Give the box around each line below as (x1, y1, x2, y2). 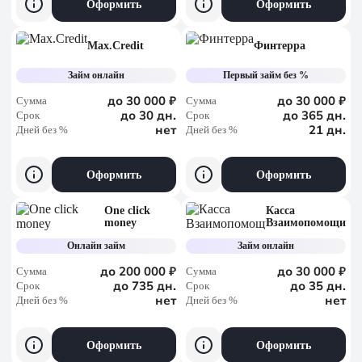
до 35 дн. (290, 278, 346, 294)
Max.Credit (87, 40, 144, 52)
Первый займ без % (223, 69, 309, 81)
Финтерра (254, 40, 305, 52)
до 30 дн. (120, 107, 176, 124)
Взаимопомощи (266, 216, 346, 229)
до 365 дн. (283, 107, 346, 124)
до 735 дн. (113, 278, 176, 294)
